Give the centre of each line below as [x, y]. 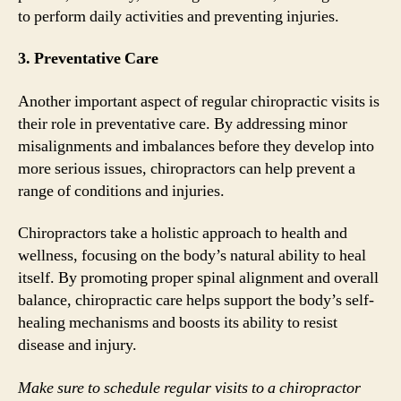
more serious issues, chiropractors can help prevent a [187, 168]
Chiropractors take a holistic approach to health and [183, 233]
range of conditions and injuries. [121, 191]
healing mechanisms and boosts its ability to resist [178, 323]
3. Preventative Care [88, 59]
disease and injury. [77, 345]
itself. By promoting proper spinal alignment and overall [198, 278]
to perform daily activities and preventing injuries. [179, 16]
